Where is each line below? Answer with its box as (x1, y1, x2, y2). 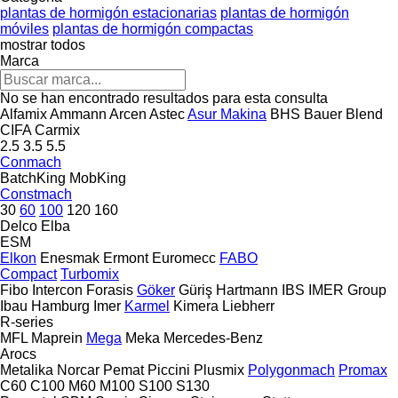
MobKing (69, 170, 126, 186)
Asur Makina (187, 106, 267, 122)
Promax (338, 362, 387, 378)
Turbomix (60, 266, 119, 282)
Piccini (147, 362, 190, 378)
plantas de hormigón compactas (52, 20, 253, 36)
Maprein (31, 330, 83, 346)
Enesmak (40, 250, 99, 266)
